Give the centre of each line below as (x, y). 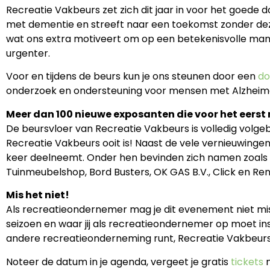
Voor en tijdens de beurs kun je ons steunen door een (132, 77)
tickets (247, 262)
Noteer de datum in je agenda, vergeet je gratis (118, 262)
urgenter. (28, 54)
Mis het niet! (38, 195)
